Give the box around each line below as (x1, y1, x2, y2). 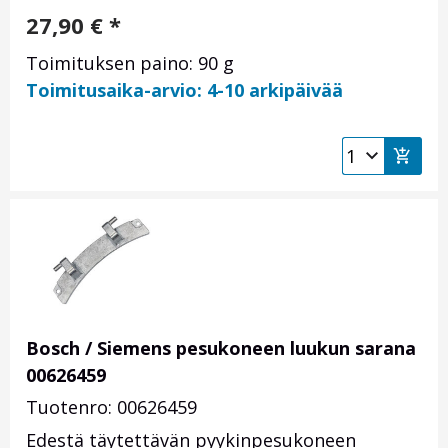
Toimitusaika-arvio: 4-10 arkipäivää (26, 78, 343, 103)
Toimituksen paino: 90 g (26, 51, 234, 76)
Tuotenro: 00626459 (26, 395, 197, 420)
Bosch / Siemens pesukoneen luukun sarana (26, 336, 416, 361)
